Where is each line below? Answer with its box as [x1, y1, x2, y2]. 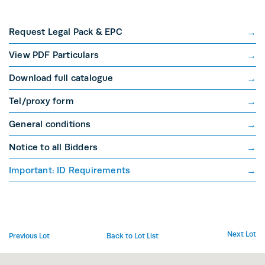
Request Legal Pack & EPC [9, 27, 122, 37]
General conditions [9, 119, 91, 130]
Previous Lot [9, 232, 50, 241]
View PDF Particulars [9, 50, 99, 60]
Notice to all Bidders [9, 142, 98, 153]
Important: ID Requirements [9, 165, 131, 176]
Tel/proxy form [9, 96, 74, 106]
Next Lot [227, 230, 256, 239]
